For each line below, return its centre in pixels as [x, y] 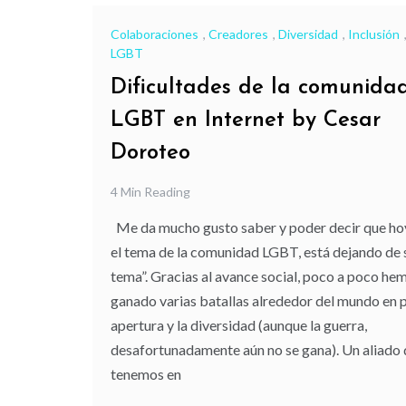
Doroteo [150, 154]
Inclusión [374, 34]
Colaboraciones [155, 34]
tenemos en [146, 374]
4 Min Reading [150, 192]
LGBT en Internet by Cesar [246, 121]
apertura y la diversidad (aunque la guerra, [239, 325]
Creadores [238, 34]
